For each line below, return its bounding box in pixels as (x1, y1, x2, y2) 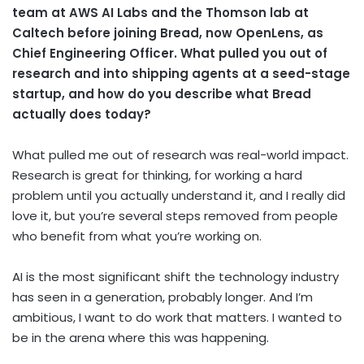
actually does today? (12, 106, 151, 123)
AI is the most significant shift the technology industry (12, 268, 339, 286)
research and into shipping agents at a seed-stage (12, 65, 350, 83)
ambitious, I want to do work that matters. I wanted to (12, 309, 342, 327)
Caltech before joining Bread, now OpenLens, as (12, 24, 323, 42)
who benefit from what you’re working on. (12, 227, 262, 245)
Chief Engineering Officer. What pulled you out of (12, 45, 327, 63)
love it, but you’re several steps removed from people (12, 207, 338, 225)
